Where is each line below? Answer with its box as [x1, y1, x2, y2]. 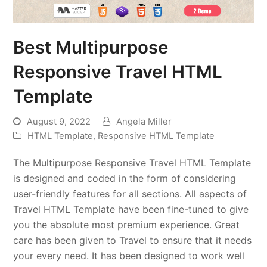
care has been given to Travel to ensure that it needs [13, 234, 252, 246]
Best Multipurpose [13, 36, 169, 58]
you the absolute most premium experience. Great [13, 218, 240, 231]
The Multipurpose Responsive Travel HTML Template [13, 156, 252, 169]
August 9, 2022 [27, 116, 91, 127]
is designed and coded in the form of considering [13, 172, 237, 184]
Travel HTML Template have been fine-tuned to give [13, 203, 249, 215]
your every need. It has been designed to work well [13, 249, 245, 262]
